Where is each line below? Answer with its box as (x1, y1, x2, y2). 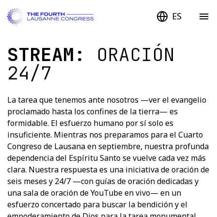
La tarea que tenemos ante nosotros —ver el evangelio (7, 94, 206, 105)
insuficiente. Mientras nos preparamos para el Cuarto (7, 129, 203, 140)
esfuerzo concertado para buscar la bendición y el (7, 199, 187, 210)
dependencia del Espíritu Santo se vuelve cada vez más (7, 152, 206, 163)
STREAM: (7, 42, 96, 66)
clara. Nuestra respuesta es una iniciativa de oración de (7, 164, 209, 175)
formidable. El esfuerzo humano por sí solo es (7, 117, 173, 128)
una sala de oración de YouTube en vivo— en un (7, 187, 181, 198)
